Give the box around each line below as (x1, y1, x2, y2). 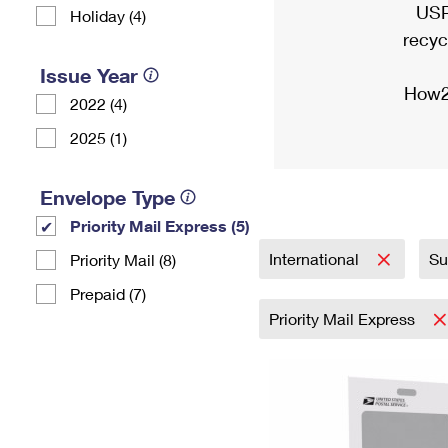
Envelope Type (40, 185, 175, 209)
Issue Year (40, 63, 138, 87)
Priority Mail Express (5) (70, 216, 250, 235)
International (269, 249, 363, 268)
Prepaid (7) (70, 284, 146, 303)
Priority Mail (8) (70, 250, 176, 269)
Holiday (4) (70, 6, 146, 25)
